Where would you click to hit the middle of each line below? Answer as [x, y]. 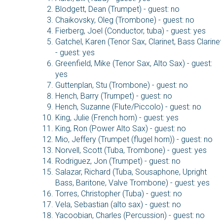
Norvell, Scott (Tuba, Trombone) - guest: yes [131, 150]
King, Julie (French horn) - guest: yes [117, 118]
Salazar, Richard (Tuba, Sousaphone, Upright [131, 172]
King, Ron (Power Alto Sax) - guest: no [121, 129]
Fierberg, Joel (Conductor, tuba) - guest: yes [130, 31]
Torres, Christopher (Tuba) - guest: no [119, 194]
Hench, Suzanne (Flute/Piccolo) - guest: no [128, 107]
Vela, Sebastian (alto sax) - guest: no [118, 205]
